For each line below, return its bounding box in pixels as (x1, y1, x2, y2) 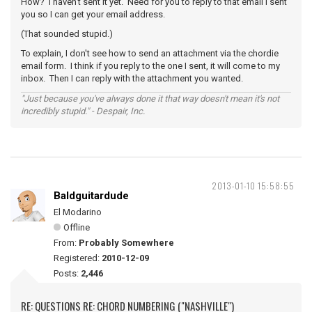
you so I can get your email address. (21, 9, 165, 19)
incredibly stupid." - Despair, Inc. (21, 106, 145, 116)
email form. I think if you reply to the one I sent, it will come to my (21, 61, 280, 71)
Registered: (54, 253, 102, 263)
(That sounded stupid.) (21, 29, 113, 39)
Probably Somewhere (79, 237, 174, 248)
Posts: (54, 268, 81, 279)
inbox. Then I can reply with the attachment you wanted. (21, 73, 243, 84)
